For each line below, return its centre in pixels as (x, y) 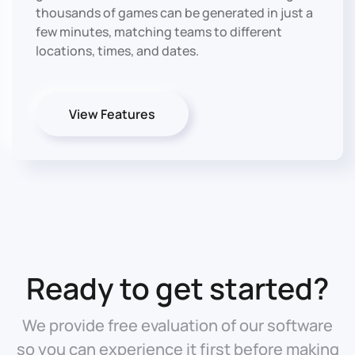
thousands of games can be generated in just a (174, 12)
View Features (112, 114)
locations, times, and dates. (117, 50)
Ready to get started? (177, 288)
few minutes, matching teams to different (159, 31)
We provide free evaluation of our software (177, 325)
